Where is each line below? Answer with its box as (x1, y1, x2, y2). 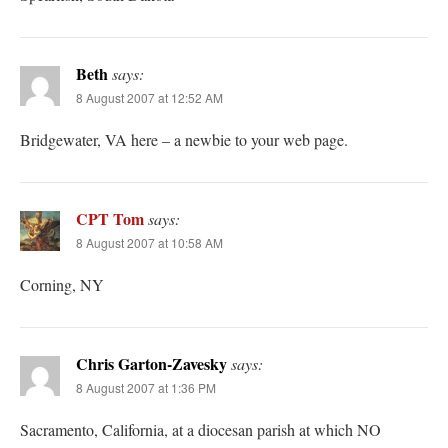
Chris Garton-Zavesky (76, 351, 227, 375)
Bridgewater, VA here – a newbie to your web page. (20, 128, 348, 150)
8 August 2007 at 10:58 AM (76, 233, 223, 251)
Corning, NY (20, 273, 104, 295)
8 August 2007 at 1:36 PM (76, 378, 216, 396)
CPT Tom (76, 206, 144, 230)
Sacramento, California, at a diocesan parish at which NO (20, 418, 381, 440)
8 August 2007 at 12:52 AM (76, 88, 223, 106)
